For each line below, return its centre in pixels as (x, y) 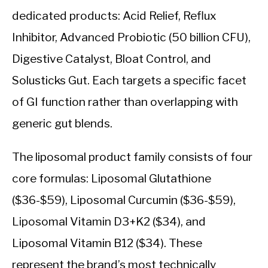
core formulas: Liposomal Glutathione (112, 179)
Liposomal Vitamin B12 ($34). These (107, 243)
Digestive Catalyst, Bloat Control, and (112, 59)
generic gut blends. (62, 124)
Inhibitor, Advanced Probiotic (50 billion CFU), (131, 37)
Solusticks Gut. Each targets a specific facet (129, 80)
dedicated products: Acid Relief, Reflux (114, 16)
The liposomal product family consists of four (132, 157)
